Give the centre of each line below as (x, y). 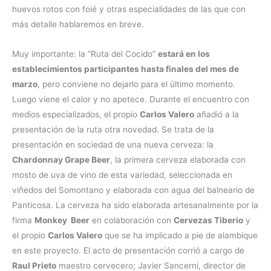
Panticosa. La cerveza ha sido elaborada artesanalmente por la (135, 205)
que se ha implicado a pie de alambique (180, 236)
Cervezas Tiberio (208, 220)
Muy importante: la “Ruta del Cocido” (85, 54)
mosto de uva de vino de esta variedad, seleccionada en (122, 175)
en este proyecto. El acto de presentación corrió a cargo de (128, 251)
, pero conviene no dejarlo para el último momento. (136, 84)
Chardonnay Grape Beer (61, 160)
